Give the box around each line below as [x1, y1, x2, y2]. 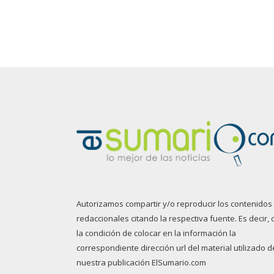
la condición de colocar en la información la [76, 227, 236, 239]
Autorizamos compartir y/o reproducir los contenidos [76, 198, 272, 209]
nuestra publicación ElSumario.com [76, 256, 206, 268]
